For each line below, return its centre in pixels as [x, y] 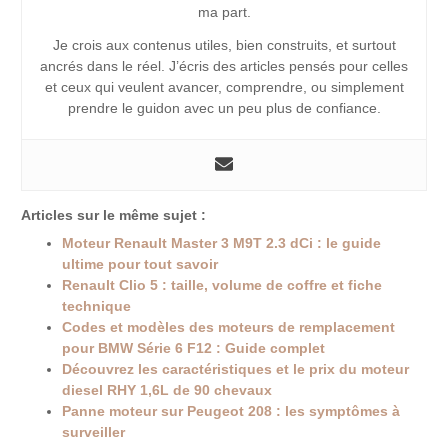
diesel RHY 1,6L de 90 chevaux [167, 390]
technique [97, 306]
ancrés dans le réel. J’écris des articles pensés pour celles [224, 66]
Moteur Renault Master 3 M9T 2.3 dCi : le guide [222, 243]
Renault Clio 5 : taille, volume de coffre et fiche [222, 285]
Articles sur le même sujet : [114, 215]
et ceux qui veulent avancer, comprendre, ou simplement [224, 87]
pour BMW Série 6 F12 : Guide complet [194, 348]
